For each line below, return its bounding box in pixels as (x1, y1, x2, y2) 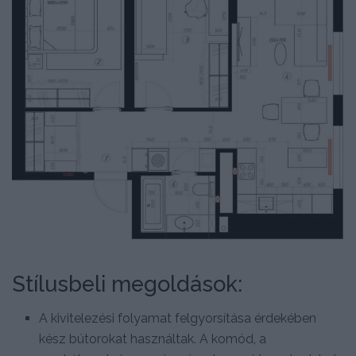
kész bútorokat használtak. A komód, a (39, 331, 267, 347)
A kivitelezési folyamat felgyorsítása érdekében (39, 311, 317, 327)
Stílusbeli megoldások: (12, 270, 242, 296)
